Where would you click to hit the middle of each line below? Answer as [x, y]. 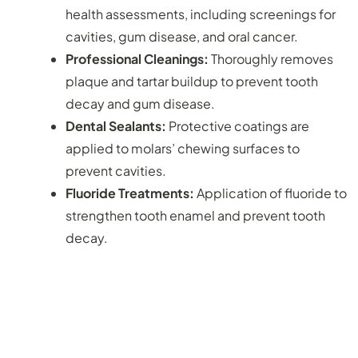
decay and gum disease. [140, 103]
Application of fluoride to [272, 193]
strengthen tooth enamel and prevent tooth [195, 215]
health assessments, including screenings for [201, 14]
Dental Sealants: [116, 125]
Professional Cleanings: [137, 58]
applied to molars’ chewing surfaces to [183, 148]
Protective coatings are [238, 125]
